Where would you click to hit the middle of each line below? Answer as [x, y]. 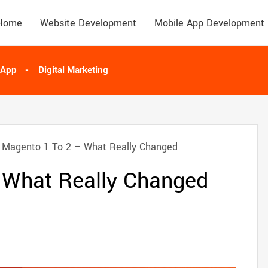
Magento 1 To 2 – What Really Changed [90, 147]
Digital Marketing [73, 70]
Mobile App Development [209, 23]
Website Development [88, 23]
